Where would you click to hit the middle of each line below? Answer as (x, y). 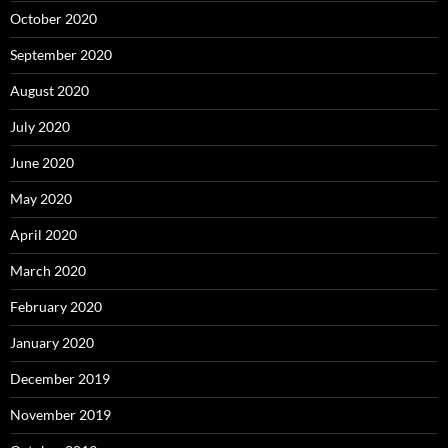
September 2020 (61, 54)
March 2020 (48, 270)
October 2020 (53, 18)
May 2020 (41, 198)
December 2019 (60, 378)
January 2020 (52, 342)
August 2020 (49, 90)
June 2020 (42, 162)
